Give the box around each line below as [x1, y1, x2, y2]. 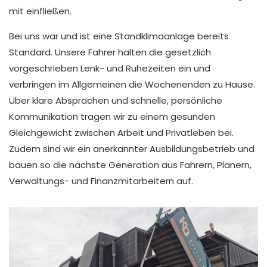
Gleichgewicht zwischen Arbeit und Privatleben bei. [9, 126, 234, 139]
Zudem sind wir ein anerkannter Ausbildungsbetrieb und [9, 142, 254, 156]
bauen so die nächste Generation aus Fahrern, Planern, [9, 159, 252, 172]
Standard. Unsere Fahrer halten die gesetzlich [9, 46, 211, 59]
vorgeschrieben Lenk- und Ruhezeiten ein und [9, 62, 210, 75]
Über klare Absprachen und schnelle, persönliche [9, 94, 222, 107]
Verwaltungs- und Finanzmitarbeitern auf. [9, 175, 193, 188]
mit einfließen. [9, 5, 72, 18]
